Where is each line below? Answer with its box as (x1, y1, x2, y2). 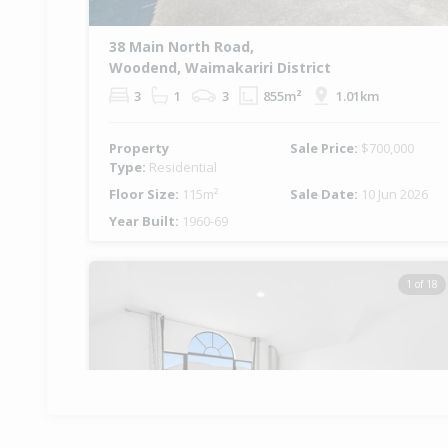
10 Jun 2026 (361, 185, 428, 204)
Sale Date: (290, 185, 361, 204)
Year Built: (109, 212, 182, 231)
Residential (149, 158, 217, 177)
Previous (115, 384, 172, 404)
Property (109, 139, 169, 158)
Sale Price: (290, 139, 361, 158)
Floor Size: (109, 185, 182, 204)
